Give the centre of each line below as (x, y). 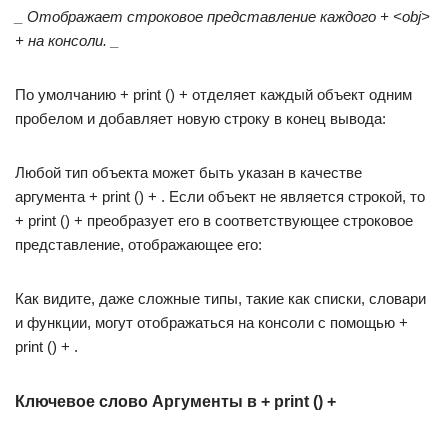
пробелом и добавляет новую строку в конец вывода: (200, 118)
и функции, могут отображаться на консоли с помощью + (211, 322)
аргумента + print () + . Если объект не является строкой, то (220, 196)
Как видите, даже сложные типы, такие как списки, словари (220, 298)
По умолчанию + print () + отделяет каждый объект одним (213, 94)
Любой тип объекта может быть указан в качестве (188, 172)
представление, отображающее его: (138, 244)
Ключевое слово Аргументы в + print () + (175, 401)
